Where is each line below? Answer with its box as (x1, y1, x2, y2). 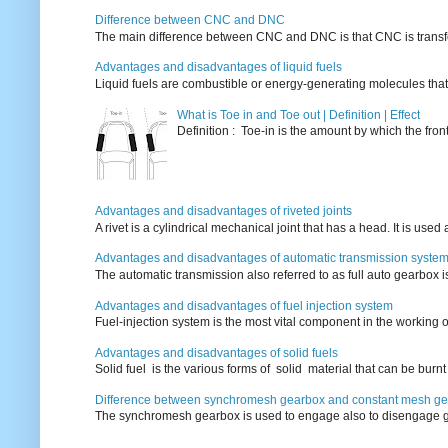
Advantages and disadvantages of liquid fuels (95, 60, 342, 75)
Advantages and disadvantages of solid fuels (95, 345, 338, 360)
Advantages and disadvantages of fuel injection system (95, 298, 393, 313)
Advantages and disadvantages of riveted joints (95, 204, 352, 219)
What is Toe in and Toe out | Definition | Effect (176, 107, 420, 122)
